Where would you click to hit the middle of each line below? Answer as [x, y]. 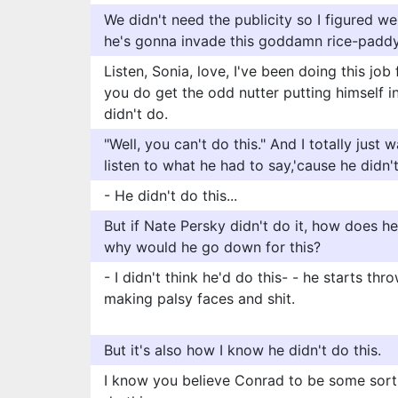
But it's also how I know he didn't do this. [243, 350]
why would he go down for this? [212, 247]
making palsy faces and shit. [199, 298]
